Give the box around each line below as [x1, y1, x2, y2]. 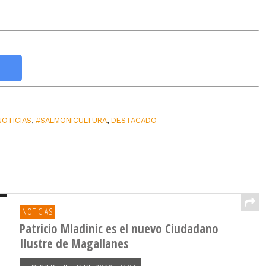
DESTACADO [111, 116, 157, 125]
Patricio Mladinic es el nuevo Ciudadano [20, 220, 219, 237]
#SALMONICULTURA [36, 116, 107, 125]
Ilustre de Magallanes [20, 235, 129, 252]
